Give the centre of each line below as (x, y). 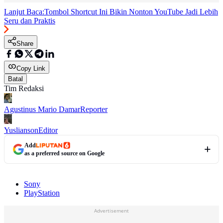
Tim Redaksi (24, 89)
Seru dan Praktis (30, 21)
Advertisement (111, 211)
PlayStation (42, 193)
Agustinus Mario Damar (42, 110)
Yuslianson (21, 130)
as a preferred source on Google (64, 154)
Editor (48, 130)
